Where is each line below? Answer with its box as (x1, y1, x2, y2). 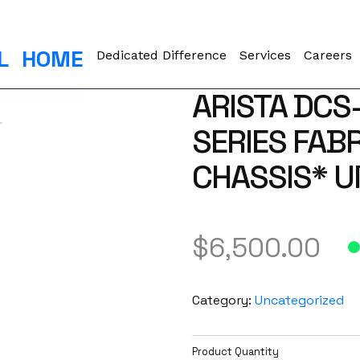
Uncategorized (254, 292, 344, 309)
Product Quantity (191, 345, 279, 358)
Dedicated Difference (96, 47, 227, 63)
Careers (304, 47, 353, 63)
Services (239, 47, 292, 63)
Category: (191, 292, 255, 309)
